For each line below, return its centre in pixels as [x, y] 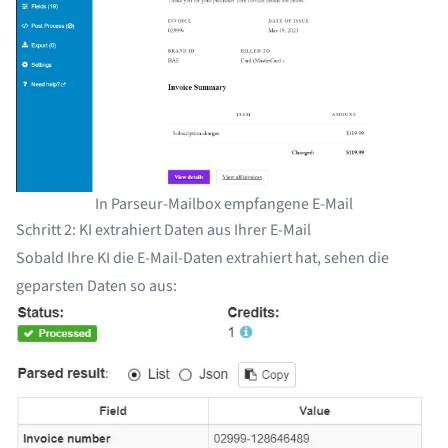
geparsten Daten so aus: [96, 285]
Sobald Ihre [56, 257]
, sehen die [353, 257]
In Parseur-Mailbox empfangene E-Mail [224, 203]
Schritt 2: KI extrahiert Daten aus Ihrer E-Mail [163, 229]
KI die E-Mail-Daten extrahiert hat [207, 257]
